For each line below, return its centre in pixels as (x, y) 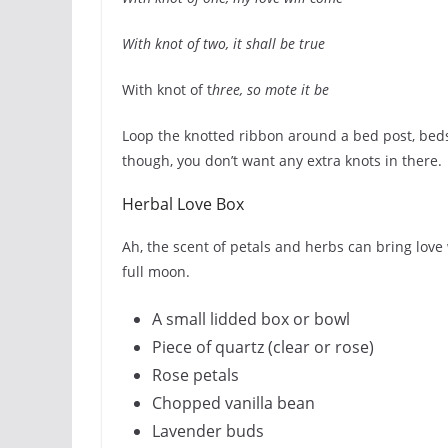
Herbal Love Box (183, 204)
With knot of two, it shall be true (223, 43)
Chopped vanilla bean (233, 403)
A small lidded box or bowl (251, 319)
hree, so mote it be (270, 89)
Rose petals (195, 375)
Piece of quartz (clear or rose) (263, 347)
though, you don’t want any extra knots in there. (282, 160)
